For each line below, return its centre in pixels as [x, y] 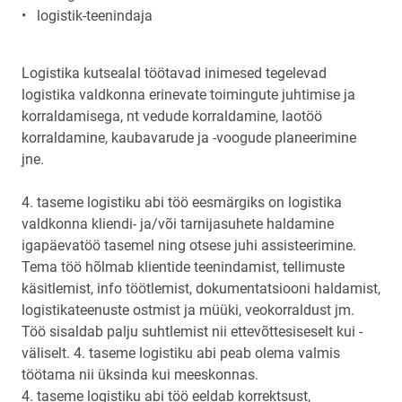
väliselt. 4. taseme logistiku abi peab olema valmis [181, 353]
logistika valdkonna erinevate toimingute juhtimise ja [188, 95]
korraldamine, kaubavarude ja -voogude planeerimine [189, 138]
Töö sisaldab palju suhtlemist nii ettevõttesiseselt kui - [192, 332]
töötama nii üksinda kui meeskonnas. [140, 375]
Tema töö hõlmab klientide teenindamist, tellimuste [183, 267]
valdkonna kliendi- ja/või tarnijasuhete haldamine [178, 224]
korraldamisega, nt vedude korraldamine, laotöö [172, 116]
